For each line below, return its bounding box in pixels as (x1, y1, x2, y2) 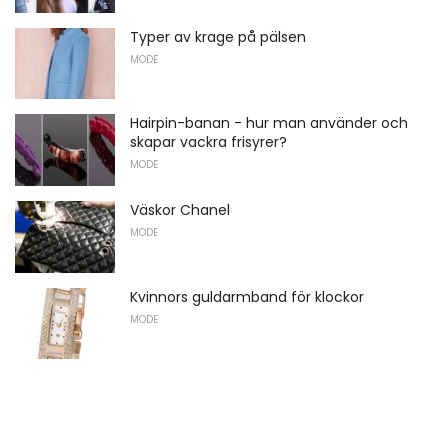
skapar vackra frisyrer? (130, 132, 287, 153)
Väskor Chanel (130, 200, 230, 221)
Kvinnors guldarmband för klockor (130, 286, 364, 307)
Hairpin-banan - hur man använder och (130, 113, 408, 134)
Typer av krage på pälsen (130, 26, 306, 47)
